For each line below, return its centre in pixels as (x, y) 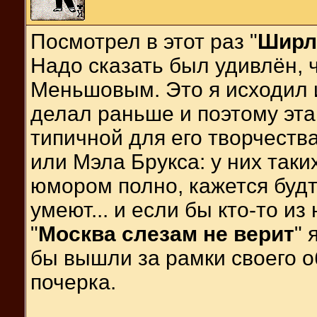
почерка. (73, 282)
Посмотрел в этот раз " (144, 41)
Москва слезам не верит (166, 234)
